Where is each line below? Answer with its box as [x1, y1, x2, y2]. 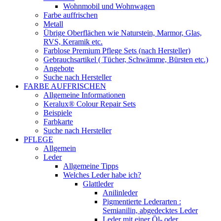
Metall [43, 19, 63, 28]
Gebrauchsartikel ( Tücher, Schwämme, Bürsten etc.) [43, 55, 208, 64]
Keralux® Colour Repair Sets [43, 99, 136, 108]
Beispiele [43, 108, 72, 117]
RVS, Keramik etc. [43, 37, 103, 46]
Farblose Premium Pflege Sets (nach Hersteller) [43, 46, 190, 55]
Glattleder [83, 179, 113, 188]
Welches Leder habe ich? [63, 170, 141, 179]
